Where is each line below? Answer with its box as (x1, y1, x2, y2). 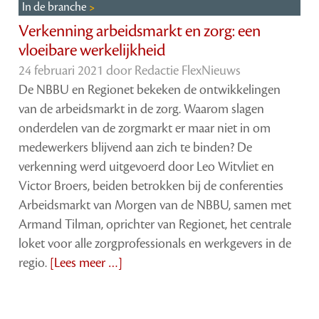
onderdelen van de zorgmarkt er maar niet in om (19, 120, 271, 137)
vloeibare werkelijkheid (19, 40, 166, 62)
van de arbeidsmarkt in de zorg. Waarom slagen (19, 100, 265, 118)
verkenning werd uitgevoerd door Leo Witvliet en (19, 158, 275, 176)
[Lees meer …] (50, 254, 123, 272)
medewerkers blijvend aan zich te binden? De (19, 139, 253, 157)
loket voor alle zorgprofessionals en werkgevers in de (19, 235, 292, 253)
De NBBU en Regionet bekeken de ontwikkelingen (19, 81, 281, 99)
